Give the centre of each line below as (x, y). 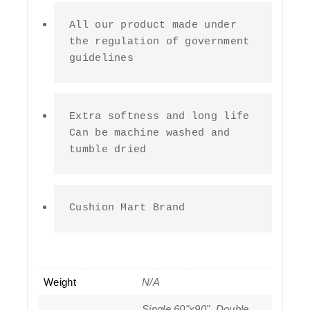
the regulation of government (159, 42)
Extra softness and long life (159, 117)
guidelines (102, 58)
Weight (60, 282)
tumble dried (108, 150)
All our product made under (153, 25)
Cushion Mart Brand (127, 208)
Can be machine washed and (150, 133)
